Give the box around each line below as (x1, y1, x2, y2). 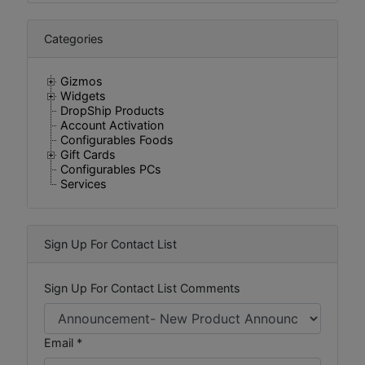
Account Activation (60, 118, 164, 132)
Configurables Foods (60, 133, 174, 147)
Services (60, 177, 107, 191)
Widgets (60, 89, 106, 103)
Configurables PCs (60, 162, 161, 176)
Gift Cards (60, 147, 116, 161)
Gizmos (60, 74, 103, 88)
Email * (44, 336, 82, 350)
